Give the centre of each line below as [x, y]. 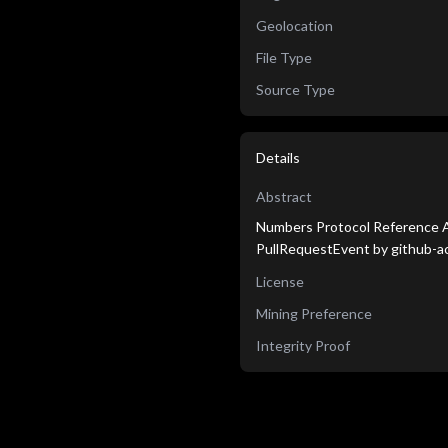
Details [278, 157]
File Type [284, 57]
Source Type [295, 89]
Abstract [284, 196]
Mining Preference [314, 313]
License [280, 281]
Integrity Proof [303, 345]
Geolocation [294, 25]
